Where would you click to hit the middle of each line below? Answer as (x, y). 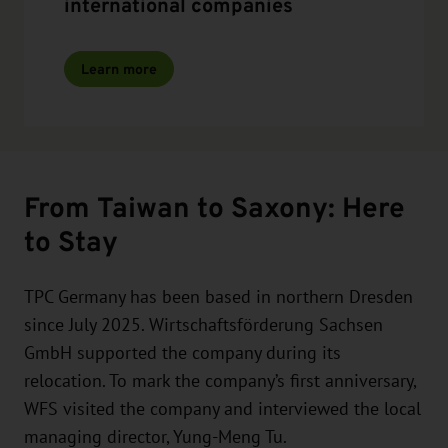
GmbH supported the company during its (182, 352)
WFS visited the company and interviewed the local (222, 408)
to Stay (71, 241)
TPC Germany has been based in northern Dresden (218, 296)
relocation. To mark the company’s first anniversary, (220, 380)
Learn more (119, 68)
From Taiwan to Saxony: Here (214, 207)
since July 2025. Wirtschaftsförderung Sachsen (203, 324)
